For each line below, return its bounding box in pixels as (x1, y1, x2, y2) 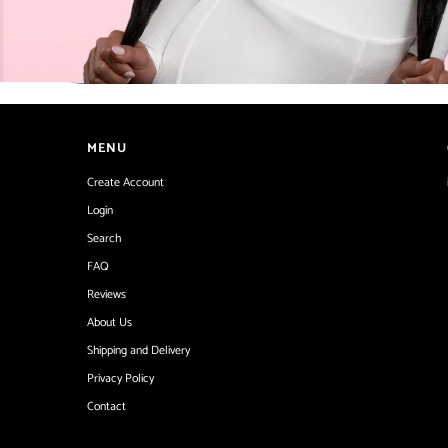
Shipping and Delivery (87, 340, 190, 360)
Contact (87, 396, 126, 416)
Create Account (87, 172, 164, 192)
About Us (87, 312, 132, 332)
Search (87, 228, 121, 248)
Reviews (87, 284, 126, 304)
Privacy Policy (87, 368, 154, 388)
